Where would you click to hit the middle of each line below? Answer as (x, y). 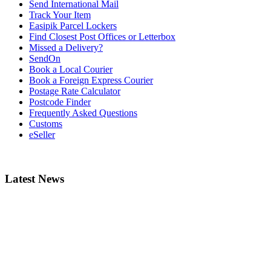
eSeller (42, 135)
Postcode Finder (60, 102)
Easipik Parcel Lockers (73, 26)
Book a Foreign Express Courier (91, 80)
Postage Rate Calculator (75, 91)
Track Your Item (60, 15)
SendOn (45, 59)
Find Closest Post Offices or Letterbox (102, 37)
